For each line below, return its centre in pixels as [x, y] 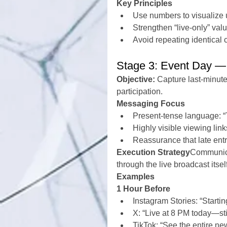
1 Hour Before [143, 189]
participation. [140, 91]
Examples [136, 177]
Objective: [136, 79]
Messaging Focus [151, 104]
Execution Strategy [153, 152]
